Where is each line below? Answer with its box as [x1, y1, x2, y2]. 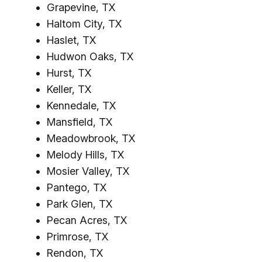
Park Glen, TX [47, 198, 112, 210]
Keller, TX [47, 83, 91, 95]
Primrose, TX [47, 230, 108, 243]
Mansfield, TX [47, 116, 112, 128]
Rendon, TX [47, 247, 103, 259]
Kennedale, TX [47, 99, 116, 112]
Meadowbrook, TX [47, 132, 135, 144]
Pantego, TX [47, 181, 106, 194]
